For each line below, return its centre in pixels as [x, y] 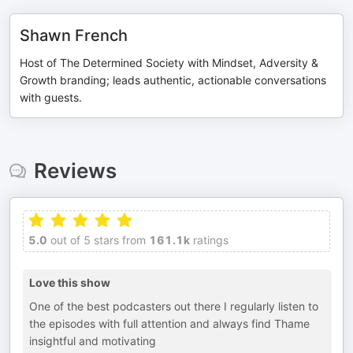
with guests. [51, 97]
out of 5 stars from [97, 240]
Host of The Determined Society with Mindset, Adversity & [169, 63]
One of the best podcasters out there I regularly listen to [174, 306]
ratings [209, 240]
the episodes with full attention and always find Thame [169, 323]
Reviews [75, 171]
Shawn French [74, 35]
